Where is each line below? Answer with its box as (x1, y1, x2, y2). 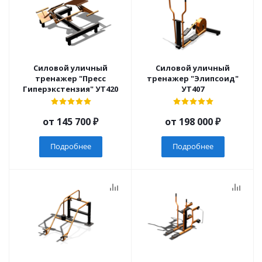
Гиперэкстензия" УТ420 (95, 84, 118, 94)
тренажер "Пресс (35, 73, 79, 84)
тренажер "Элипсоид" (147, 73, 191, 84)
